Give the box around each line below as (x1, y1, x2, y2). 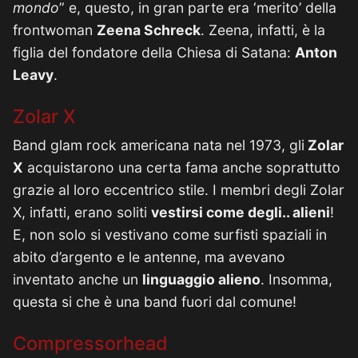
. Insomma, (261, 271, 332, 288)
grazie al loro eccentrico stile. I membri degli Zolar (13, 181, 344, 198)
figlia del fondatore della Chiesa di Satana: (13, 44, 295, 61)
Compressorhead (13, 332, 168, 355)
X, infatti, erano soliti (13, 204, 151, 221)
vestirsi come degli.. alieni (151, 204, 330, 221)
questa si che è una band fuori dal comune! (13, 293, 296, 310)
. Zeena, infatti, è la (201, 22, 325, 38)
